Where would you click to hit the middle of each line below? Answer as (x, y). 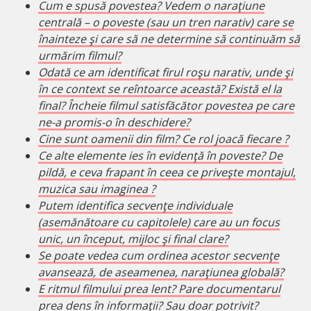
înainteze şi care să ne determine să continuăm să (169, 39)
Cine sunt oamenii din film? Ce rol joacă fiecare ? (163, 139)
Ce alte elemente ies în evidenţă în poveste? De (160, 156)
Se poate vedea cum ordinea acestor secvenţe (159, 256)
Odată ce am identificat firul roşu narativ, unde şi (166, 73)
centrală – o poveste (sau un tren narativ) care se (166, 23)
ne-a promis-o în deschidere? (114, 123)
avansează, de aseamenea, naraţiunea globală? (161, 272)
